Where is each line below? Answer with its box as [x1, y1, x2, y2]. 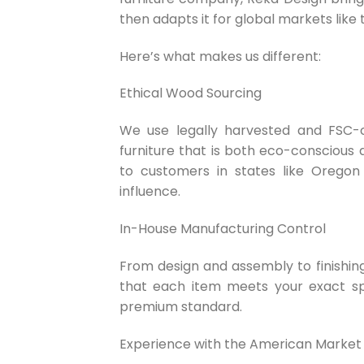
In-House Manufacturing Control [119, 219, 326, 239]
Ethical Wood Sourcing [119, 84, 262, 103]
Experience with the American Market [119, 334, 362, 353]
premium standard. [119, 297, 242, 316]
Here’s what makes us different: [119, 46, 321, 66]
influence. [119, 182, 180, 201]
